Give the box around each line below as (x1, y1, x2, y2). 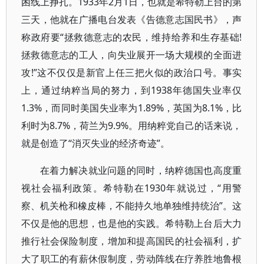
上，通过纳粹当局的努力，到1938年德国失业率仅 (21, 84, 242, 97)
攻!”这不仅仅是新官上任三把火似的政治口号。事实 (21, 66, 242, 79)
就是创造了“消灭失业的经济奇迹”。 (21, 137, 170, 150)
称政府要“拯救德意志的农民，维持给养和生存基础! (21, 31, 242, 44)
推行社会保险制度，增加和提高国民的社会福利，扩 (21, 235, 242, 247)
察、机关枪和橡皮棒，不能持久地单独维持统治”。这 (21, 199, 242, 212)
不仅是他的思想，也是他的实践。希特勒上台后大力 (21, 217, 242, 230)
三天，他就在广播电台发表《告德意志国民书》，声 (21, 13, 242, 26)
